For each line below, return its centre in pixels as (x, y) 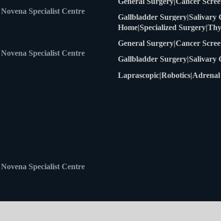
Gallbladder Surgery (152, 59)
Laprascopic (139, 75)
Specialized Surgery (173, 27)
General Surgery (146, 43)
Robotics (176, 75)
